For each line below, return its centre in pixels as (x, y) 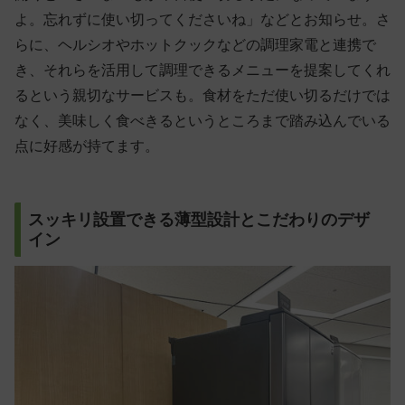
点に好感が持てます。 (87, 146)
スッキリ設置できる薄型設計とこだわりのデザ (199, 219)
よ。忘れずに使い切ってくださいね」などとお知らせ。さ (202, 19)
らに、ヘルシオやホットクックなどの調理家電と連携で (195, 44)
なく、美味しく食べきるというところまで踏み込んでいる (202, 120)
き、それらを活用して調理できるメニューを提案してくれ (202, 70)
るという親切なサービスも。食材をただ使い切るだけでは (202, 95)
